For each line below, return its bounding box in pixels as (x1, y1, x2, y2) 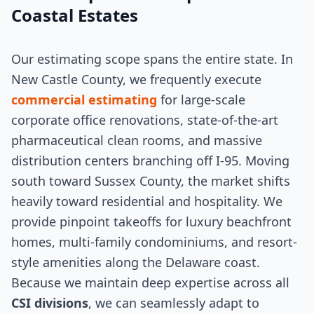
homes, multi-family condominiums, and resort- (11, 233, 297, 250)
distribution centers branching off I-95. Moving (11, 152, 289, 169)
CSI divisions (11, 294, 88, 311)
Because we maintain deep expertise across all (11, 274, 289, 291)
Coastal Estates (11, 4, 138, 27)
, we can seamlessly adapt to (88, 294, 259, 311)
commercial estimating (11, 91, 157, 108)
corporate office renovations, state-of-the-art (11, 111, 278, 128)
